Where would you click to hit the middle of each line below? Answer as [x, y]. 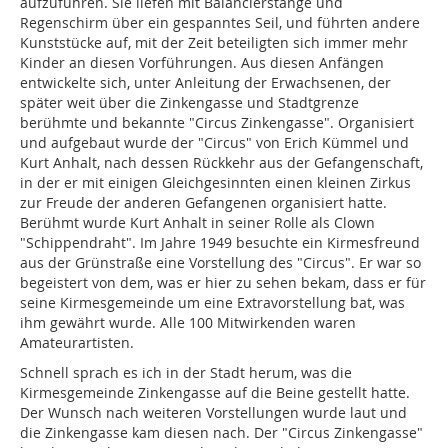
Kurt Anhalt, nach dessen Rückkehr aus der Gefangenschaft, [221, 163]
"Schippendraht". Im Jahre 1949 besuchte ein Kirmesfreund [220, 243]
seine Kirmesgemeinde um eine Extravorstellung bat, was [212, 303]
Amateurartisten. [77, 343]
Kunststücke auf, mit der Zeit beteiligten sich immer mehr [214, 43]
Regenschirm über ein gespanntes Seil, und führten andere [220, 23]
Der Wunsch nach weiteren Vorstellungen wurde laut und [213, 413]
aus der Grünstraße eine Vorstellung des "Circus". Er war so [220, 263]
